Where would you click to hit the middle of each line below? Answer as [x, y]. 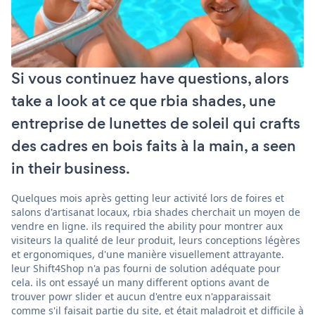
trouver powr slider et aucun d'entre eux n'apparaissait [141, 296]
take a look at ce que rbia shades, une [143, 101]
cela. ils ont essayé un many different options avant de [140, 282]
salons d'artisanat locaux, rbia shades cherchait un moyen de [156, 212]
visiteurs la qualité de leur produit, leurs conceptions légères [156, 240]
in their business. [71, 168]
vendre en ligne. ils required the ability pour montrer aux [147, 226]
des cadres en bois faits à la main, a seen [154, 146]
